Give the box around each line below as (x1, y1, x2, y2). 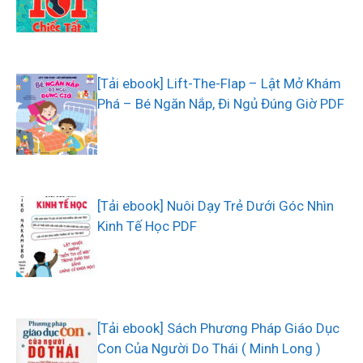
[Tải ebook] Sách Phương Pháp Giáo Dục (97, 320, 340, 337)
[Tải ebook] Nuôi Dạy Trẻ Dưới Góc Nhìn (97, 198, 334, 215)
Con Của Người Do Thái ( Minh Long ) (97, 340, 321, 357)
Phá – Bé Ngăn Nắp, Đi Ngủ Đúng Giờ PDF (97, 96, 344, 113)
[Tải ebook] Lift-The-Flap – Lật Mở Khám (97, 75, 341, 92)
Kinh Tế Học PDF (97, 218, 197, 235)
